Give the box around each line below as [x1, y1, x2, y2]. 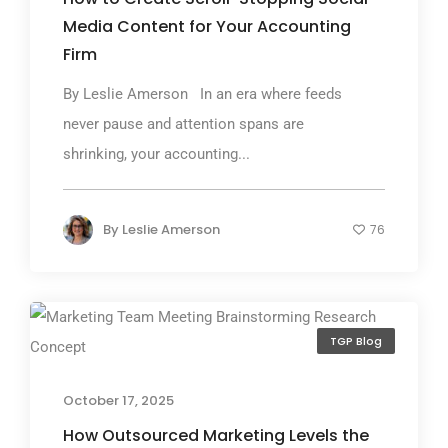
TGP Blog [330, 333, 382, 350]
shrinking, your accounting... [63, 144, 250, 163]
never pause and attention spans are [63, 114, 304, 133]
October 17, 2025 [63, 390, 174, 410]
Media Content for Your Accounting [63, 14, 351, 38]
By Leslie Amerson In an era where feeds [63, 84, 342, 103]
